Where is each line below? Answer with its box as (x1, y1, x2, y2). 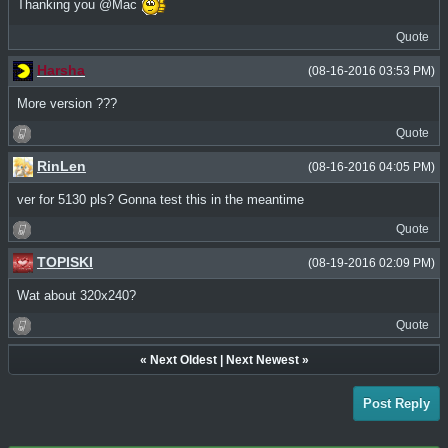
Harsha (37, 61, 85, 78)
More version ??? (17, 95, 117, 111)
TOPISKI (37, 254, 93, 271)
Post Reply (363, 396, 430, 412)
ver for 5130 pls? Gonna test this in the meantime (17, 192, 304, 208)
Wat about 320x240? (17, 288, 136, 304)
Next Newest (225, 353, 299, 368)
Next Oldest (149, 353, 217, 368)
